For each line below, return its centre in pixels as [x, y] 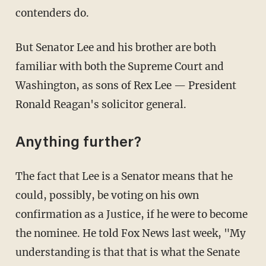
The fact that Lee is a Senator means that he [124, 176]
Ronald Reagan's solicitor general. [101, 104]
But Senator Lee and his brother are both [115, 47]
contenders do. [52, 13]
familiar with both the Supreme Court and [119, 66]
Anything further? [78, 143]
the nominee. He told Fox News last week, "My [130, 233]
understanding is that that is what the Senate [127, 252]
